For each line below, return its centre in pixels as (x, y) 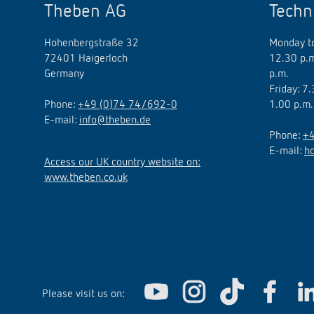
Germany (64, 74)
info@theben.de (115, 121)
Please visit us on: (83, 294)
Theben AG (85, 12)
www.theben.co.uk (86, 178)
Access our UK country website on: (122, 163)
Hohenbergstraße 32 (91, 43)
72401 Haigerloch (86, 59)
